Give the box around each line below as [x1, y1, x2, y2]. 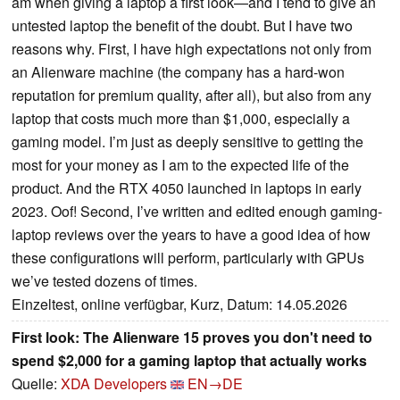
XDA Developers [61, 373, 167, 395]
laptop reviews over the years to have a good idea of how [12, 224, 371, 246]
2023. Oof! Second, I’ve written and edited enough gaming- [12, 201, 382, 222]
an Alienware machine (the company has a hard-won [12, 62, 345, 83]
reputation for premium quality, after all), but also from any [12, 85, 371, 106]
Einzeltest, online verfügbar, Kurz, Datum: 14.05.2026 [12, 294, 347, 315]
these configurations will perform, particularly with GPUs [12, 247, 364, 269]
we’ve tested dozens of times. [12, 271, 197, 292]
